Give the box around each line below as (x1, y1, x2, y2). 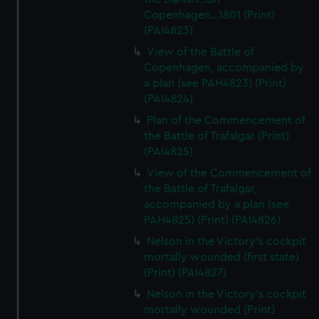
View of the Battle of (147, 46, 255, 58)
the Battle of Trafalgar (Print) (144, 130, 290, 142)
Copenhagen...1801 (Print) (144, 9, 276, 21)
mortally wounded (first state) (144, 251, 300, 263)
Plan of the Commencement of (147, 115, 306, 126)
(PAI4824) (144, 93, 194, 105)
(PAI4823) (144, 25, 194, 36)
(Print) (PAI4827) (144, 267, 227, 278)
